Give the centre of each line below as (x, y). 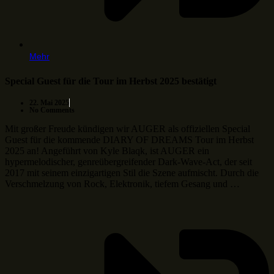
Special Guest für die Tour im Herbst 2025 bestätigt (111, 81)
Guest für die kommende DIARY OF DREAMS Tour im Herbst (129, 139)
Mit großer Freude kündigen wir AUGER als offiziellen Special (128, 128)
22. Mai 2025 (49, 102)
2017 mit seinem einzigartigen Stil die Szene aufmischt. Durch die (132, 172)
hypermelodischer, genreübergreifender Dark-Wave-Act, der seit (128, 161)
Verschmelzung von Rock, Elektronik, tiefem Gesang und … (122, 183)
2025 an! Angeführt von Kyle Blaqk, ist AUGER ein (107, 150)
